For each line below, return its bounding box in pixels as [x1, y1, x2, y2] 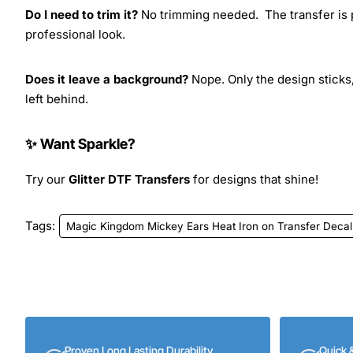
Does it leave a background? [25, 71, 188, 87]
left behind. [25, 91, 88, 106]
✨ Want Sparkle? [25, 135, 136, 152]
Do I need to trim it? [25, 6, 138, 22]
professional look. [25, 26, 125, 42]
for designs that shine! [190, 171, 318, 187]
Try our [25, 171, 69, 187]
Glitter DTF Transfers [69, 171, 190, 187]
